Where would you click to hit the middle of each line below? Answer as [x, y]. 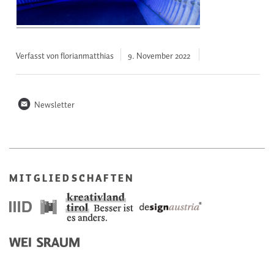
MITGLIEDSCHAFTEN [72, 179]
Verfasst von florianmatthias [65, 56]
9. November [151, 56]
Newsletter [53, 105]
